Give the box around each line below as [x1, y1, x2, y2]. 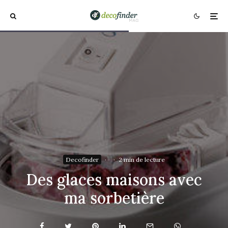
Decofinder [66, 156, 99, 163]
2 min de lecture [119, 156, 165, 163]
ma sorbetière [64, 188, 164, 208]
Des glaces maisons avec [26, 170, 202, 189]
